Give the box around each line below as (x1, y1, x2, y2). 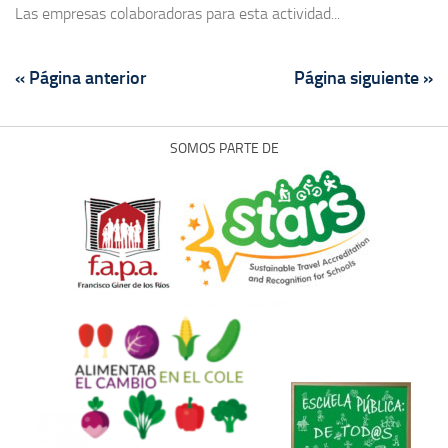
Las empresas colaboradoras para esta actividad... (15, 4, 340, 24)
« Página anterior (15, 67, 147, 90)
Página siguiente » (294, 67, 433, 90)
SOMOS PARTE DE (169, 140, 279, 158)
